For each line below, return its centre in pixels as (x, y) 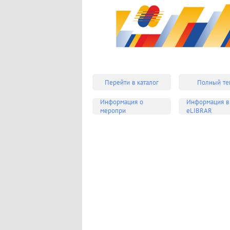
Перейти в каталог (131, 82)
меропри (113, 111)
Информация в (207, 102)
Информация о (122, 102)
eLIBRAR (199, 111)
